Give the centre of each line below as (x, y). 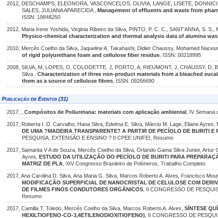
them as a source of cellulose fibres (68, 81)
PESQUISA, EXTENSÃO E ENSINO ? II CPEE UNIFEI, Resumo (98, 138)
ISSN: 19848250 (41, 17)
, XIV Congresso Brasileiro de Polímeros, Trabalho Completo (134, 163)
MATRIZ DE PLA (43, 163)
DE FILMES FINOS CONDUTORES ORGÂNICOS (83, 189)
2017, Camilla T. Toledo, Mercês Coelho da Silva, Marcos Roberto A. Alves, (96, 208)
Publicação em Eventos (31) (35, 99)
